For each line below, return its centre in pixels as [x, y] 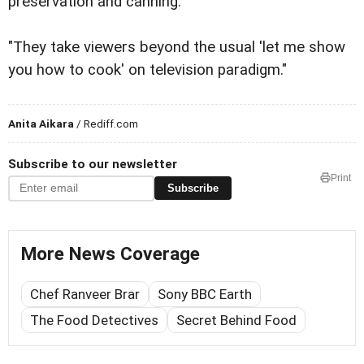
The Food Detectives [94, 320]
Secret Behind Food [236, 320]
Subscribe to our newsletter [93, 164]
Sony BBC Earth [205, 294]
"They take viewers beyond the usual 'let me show [177, 47]
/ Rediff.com [106, 123]
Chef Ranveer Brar [85, 294]
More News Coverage [110, 253]
